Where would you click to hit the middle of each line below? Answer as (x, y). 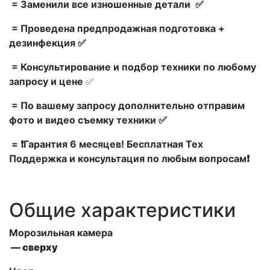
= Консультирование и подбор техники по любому (133, 67)
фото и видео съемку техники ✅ (88, 120)
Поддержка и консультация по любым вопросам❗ (129, 158)
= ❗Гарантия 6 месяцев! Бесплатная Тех (106, 144)
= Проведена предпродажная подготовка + (117, 28)
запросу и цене (47, 81)
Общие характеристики (122, 210)
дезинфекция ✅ (48, 42)
